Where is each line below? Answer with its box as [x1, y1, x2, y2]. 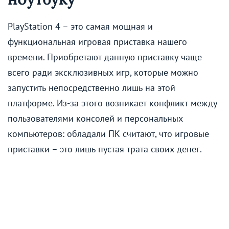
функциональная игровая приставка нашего [8, 36, 187, 48]
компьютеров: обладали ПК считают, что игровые [8, 128, 209, 140]
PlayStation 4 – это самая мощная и [8, 20, 153, 33]
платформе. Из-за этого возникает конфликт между [8, 97, 217, 109]
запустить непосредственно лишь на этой [8, 82, 175, 94]
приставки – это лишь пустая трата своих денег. [8, 143, 202, 155]
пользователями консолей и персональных [8, 112, 183, 125]
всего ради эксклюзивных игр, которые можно [8, 66, 198, 79]
